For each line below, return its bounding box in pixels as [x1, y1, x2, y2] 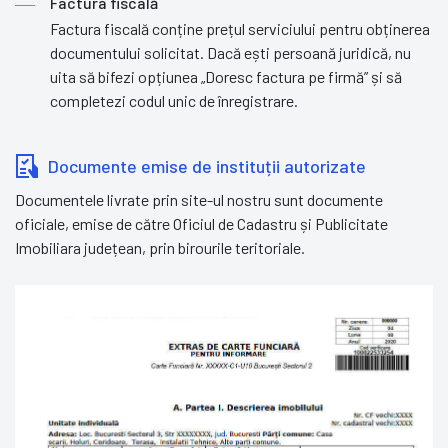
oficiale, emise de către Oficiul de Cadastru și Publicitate [15, 213, 388, 233]
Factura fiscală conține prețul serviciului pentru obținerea [50, 18, 430, 38]
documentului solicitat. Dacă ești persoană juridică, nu [50, 42, 411, 62]
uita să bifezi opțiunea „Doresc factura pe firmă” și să [50, 66, 402, 86]
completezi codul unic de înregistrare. [50, 90, 298, 110]
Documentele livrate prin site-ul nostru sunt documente [15, 189, 383, 209]
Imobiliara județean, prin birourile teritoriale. [15, 237, 305, 257]
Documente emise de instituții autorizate [44, 154, 366, 177]
